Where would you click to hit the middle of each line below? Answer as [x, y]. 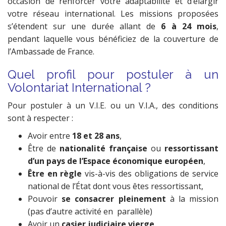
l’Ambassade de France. [51, 51]
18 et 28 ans [96, 135]
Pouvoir [45, 199]
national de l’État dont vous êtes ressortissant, [116, 186]
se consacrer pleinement [114, 199]
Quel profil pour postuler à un [113, 74]
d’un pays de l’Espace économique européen [116, 161]
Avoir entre [50, 135]
